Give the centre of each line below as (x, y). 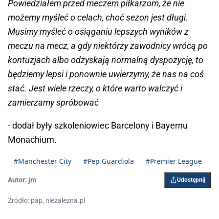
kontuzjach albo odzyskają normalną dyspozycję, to (106, 60)
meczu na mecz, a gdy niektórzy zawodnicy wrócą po (108, 45)
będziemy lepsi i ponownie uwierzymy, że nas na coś (106, 74)
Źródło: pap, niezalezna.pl (46, 200)
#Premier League (174, 161)
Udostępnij (191, 180)
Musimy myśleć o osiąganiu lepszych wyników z (98, 31)
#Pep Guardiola (109, 161)
